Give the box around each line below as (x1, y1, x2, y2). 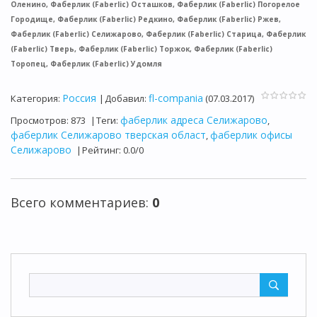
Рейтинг (82, 144, 119, 156)
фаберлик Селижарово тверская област (11, 128, 206, 142)
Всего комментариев (11, 194, 146, 211)
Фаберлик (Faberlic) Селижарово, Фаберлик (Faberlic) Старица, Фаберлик (11, 28, 306, 39)
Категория (11, 92, 58, 105)
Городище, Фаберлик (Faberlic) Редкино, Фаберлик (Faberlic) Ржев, (11, 13, 281, 24)
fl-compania (149, 91, 203, 105)
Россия (62, 91, 96, 105)
